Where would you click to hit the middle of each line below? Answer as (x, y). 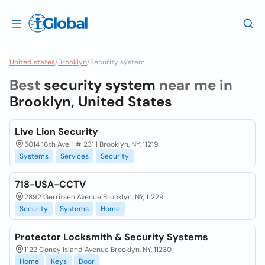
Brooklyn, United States (91, 101)
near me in (194, 85)
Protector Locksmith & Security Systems (112, 237)
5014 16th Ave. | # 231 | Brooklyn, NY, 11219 (91, 144)
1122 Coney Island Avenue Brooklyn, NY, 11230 (98, 250)
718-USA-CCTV (50, 184)
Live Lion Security (56, 132)
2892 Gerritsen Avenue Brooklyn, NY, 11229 (94, 197)
